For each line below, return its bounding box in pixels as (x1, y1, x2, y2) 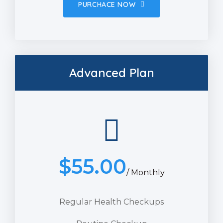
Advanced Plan (69, 65, 154, 80)
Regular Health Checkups (59, 197, 164, 207)
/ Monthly (126, 167, 165, 177)
